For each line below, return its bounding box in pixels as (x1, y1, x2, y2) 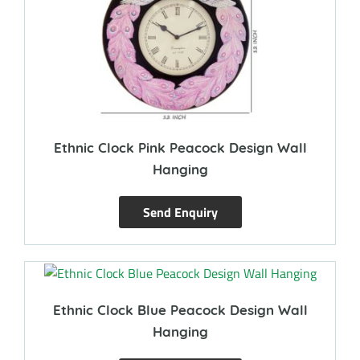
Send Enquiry (142, 202, 218, 222)
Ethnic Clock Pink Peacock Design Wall (53, 138, 307, 156)
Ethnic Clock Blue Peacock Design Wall (52, 301, 308, 318)
